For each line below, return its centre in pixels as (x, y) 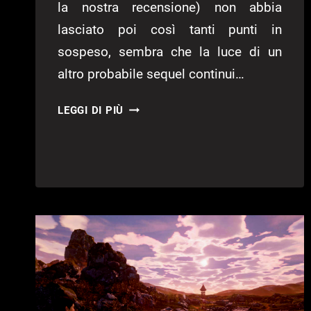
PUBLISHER (154, 125)
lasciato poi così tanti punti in (170, 30)
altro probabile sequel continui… (151, 74)
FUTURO (145, 211)
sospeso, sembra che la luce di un (170, 52)
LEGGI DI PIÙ (91, 111)
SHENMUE (150, 159)
